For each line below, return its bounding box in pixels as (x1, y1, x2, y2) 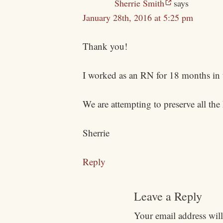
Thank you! (83, 40, 128, 53)
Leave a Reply (133, 188, 202, 205)
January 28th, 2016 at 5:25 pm (83, 11, 194, 24)
